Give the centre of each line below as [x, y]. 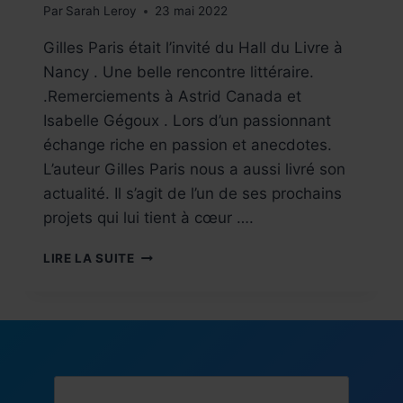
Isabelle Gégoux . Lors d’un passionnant [187, 121]
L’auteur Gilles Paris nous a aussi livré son [194, 170]
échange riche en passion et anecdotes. [188, 145]
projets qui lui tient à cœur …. [148, 218]
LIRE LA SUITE [89, 259]
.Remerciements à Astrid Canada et [172, 97]
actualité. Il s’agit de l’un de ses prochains [193, 194]
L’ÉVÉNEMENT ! [183, 273]
